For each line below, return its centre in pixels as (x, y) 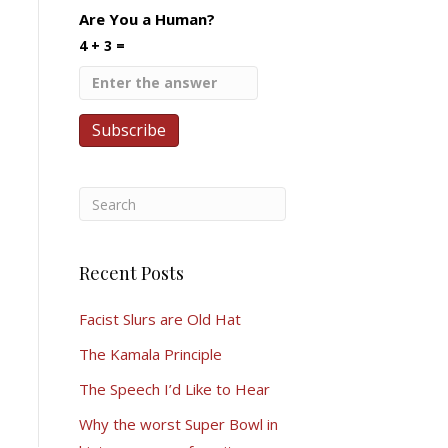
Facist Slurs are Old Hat (159, 319)
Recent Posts (131, 273)
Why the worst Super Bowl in (178, 424)
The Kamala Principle (150, 354)
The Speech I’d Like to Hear (174, 389)
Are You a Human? (146, 19)
